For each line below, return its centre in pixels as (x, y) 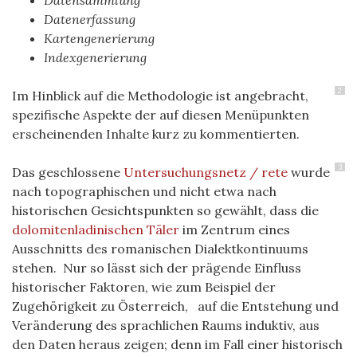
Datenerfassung (90, 19)
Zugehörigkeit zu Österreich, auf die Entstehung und (175, 306)
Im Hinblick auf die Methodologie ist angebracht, (160, 96)
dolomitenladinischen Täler (96, 229)
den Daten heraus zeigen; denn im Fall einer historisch (177, 344)
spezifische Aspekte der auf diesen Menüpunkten (161, 115)
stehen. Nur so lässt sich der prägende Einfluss (157, 268)
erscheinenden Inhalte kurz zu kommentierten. (159, 134)
